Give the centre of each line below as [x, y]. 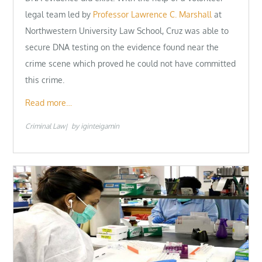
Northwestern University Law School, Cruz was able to [127, 31]
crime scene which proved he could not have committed [131, 63]
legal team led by [59, 14]
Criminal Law [45, 126]
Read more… [49, 103]
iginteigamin [100, 126]
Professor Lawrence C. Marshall [153, 14]
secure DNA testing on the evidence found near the [122, 47]
